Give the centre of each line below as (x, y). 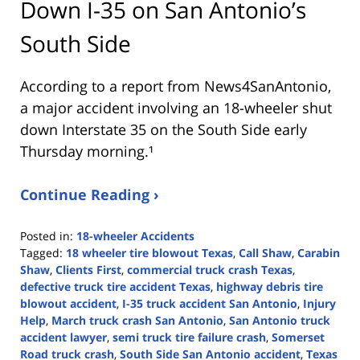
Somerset (298, 337)
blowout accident (68, 303)
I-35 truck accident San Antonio (210, 303)
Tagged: (41, 252)
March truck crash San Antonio (137, 320)
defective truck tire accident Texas (115, 286)
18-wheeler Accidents (135, 235)
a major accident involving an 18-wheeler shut (176, 107)
